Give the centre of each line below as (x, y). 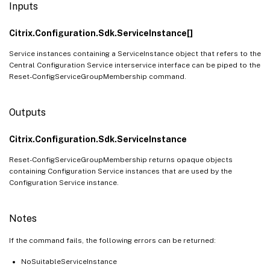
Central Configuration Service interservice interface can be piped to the (135, 65)
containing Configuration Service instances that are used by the (121, 171)
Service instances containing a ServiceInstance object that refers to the (135, 53)
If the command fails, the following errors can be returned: (112, 240)
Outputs (27, 112)
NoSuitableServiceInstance (69, 261)
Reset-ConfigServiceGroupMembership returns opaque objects (121, 159)
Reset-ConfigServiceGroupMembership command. (98, 76)
